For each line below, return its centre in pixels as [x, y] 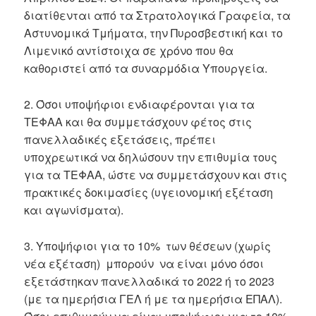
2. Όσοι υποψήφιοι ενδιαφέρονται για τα [140, 104]
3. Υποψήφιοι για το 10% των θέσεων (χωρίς [148, 245]
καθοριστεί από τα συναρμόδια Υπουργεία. [146, 68]
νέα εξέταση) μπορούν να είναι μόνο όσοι [144, 263]
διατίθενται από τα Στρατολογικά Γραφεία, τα [158, 16]
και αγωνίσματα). [74, 209]
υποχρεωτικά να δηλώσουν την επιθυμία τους [151, 157]
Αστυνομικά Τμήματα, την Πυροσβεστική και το [154, 33]
